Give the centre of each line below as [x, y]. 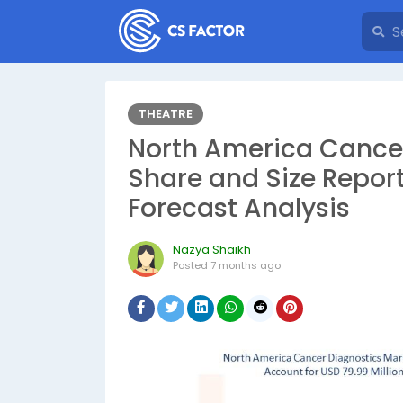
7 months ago [246, 265]
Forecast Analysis [239, 208]
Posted [192, 265]
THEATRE [166, 114]
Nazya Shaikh [212, 250]
